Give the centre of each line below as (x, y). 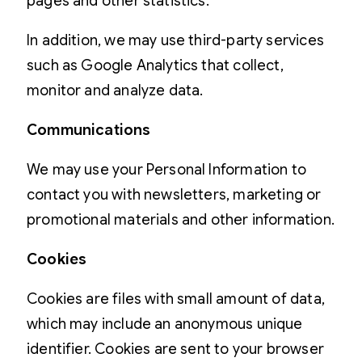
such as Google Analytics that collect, (155, 65)
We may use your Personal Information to (167, 169)
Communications (89, 130)
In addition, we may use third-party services (175, 40)
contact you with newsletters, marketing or (174, 194)
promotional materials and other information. (181, 219)
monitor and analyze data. (115, 90)
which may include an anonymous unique (165, 324)
